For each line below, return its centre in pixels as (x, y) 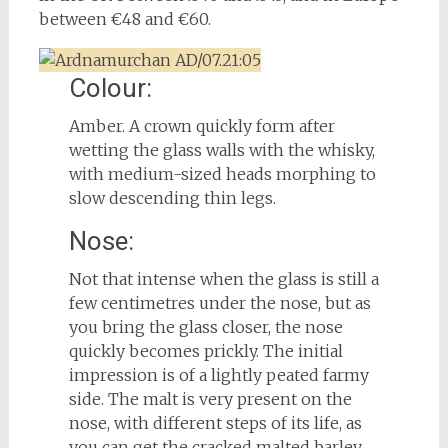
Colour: (110, 87)
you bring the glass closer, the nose (205, 326)
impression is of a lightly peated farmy (218, 374)
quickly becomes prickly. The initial (205, 350)
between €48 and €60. (124, 19)
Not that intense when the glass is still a (223, 278)
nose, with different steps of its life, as (215, 422)
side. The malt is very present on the (210, 398)
